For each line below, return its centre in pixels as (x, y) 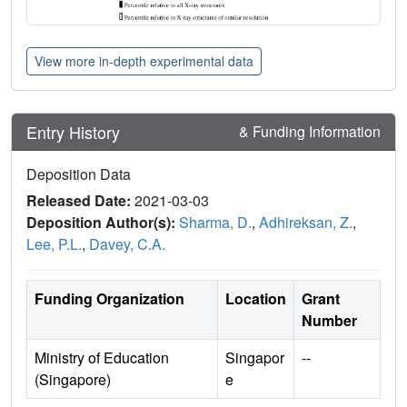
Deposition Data (79, 174)
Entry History (75, 131)
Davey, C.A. (127, 244)
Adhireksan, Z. (306, 223)
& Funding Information (310, 132)
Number (329, 321)
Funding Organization (109, 299)
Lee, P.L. (54, 244)
